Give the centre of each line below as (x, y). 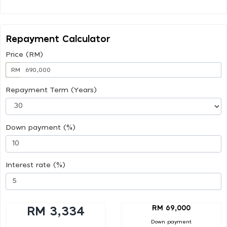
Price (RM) (24, 54)
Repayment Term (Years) (51, 90)
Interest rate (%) (35, 165)
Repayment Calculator (58, 39)
